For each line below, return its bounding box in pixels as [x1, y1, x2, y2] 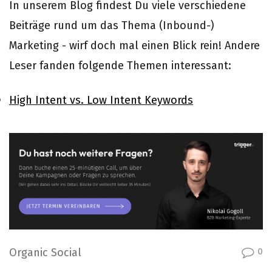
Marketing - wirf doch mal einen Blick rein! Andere [9, 39, 260, 52]
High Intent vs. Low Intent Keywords [9, 93, 193, 107]
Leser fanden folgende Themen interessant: [9, 59, 231, 72]
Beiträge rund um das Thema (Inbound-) [9, 19, 214, 32]
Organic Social [9, 246, 81, 260]
